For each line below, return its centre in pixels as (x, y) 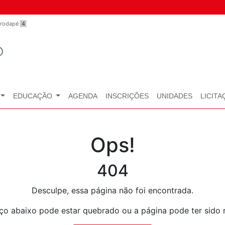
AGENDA (83, 96)
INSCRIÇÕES (127, 96)
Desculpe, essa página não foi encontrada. (113, 190)
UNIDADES (174, 96)
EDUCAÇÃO (33, 96)
